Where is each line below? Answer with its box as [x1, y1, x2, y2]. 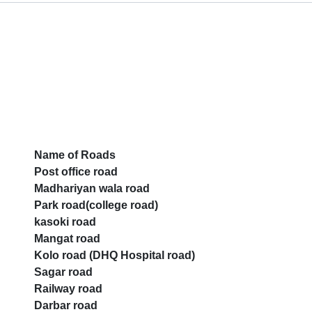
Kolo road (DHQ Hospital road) [34, 249, 195, 262]
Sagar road [34, 266, 93, 279]
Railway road [34, 283, 102, 295]
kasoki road [34, 216, 96, 228]
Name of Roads [34, 149, 116, 162]
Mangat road [34, 233, 100, 245]
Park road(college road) [34, 199, 158, 212]
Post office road [34, 166, 118, 178]
